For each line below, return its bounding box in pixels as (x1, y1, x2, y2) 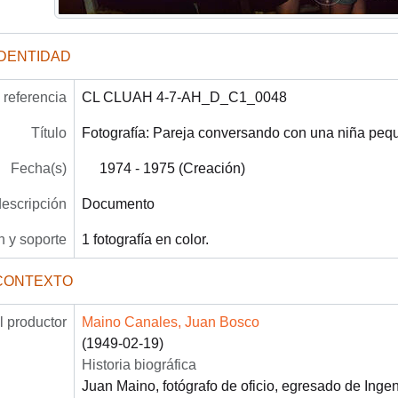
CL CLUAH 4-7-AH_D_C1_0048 (81, 89, 287, 105)
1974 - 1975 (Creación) (99, 160, 245, 176)
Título (30, 124, 67, 140)
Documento (81, 195, 155, 211)
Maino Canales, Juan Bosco (81, 314, 259, 330)
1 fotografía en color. (81, 231, 209, 247)
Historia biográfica (81, 356, 196, 372)
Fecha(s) (10, 160, 67, 176)
